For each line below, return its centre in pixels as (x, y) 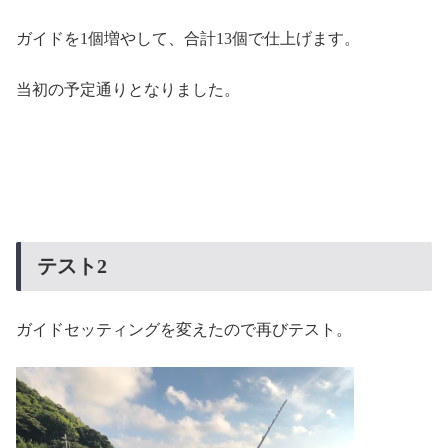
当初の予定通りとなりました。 (128, 89)
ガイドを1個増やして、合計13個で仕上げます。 (188, 39)
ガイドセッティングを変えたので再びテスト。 (184, 330)
